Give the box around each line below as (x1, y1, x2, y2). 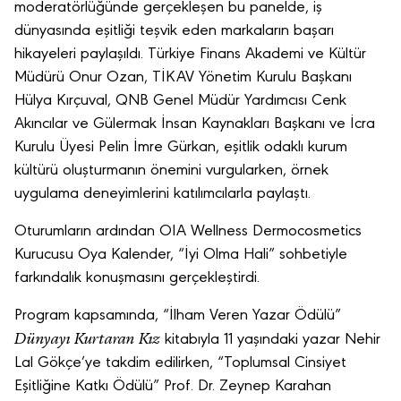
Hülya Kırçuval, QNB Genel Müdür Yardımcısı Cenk (14, 93, 346, 109)
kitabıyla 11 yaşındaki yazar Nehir (160, 332, 380, 348)
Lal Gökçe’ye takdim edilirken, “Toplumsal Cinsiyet (14, 355, 346, 371)
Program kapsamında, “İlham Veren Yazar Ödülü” (14, 308, 341, 324)
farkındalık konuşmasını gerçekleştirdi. (14, 270, 260, 286)
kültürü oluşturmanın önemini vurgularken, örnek (14, 163, 328, 179)
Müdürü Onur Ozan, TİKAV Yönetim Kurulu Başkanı (14, 70, 352, 86)
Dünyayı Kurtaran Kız (14, 328, 160, 349)
